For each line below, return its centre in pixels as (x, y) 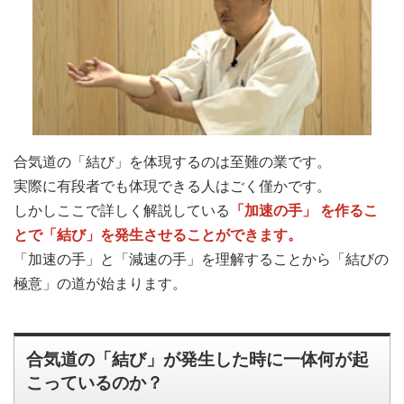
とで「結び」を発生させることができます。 (158, 234)
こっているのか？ (95, 383)
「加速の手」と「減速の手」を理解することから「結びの (201, 259)
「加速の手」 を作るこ (304, 210)
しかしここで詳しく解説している (122, 210)
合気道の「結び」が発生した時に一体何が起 (198, 360)
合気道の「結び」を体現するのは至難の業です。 (172, 161)
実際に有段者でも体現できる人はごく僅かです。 (172, 186)
